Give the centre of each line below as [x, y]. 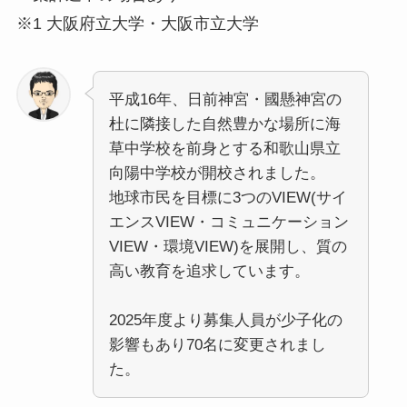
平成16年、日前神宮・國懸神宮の [225, 100]
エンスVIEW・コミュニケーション [228, 223]
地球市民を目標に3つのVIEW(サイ [228, 198]
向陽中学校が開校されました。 [217, 174]
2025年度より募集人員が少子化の [225, 321]
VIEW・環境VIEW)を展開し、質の [228, 247]
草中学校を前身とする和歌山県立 [224, 149]
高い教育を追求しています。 [209, 272]
